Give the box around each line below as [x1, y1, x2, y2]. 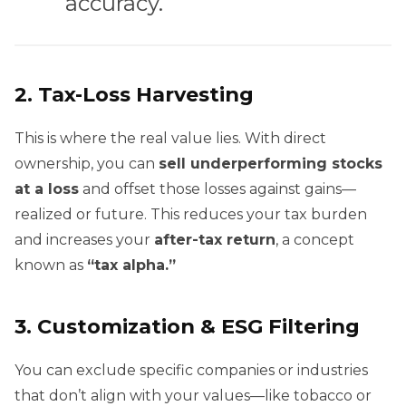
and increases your [14, 230, 154, 248]
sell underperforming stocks [159, 154, 382, 172]
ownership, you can [14, 154, 159, 172]
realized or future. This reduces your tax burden [14, 205, 367, 223]
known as [14, 256, 87, 274]
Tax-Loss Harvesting [38, 81, 254, 107]
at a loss [14, 179, 79, 198]
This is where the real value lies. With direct [14, 129, 326, 147]
